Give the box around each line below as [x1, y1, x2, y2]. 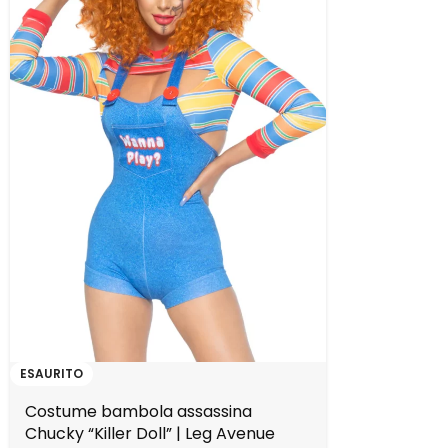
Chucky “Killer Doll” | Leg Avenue [25, 422, 275, 446]
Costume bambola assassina [25, 400, 252, 424]
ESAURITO [20, 365, 83, 383]
